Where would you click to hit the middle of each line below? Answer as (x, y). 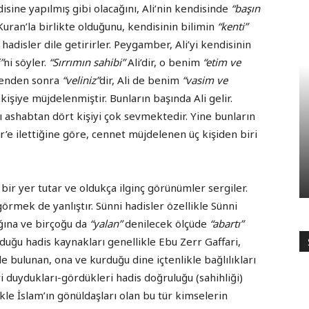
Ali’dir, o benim (164, 62)
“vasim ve (205, 80)
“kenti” (232, 27)
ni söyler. (26, 62)
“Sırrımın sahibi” (87, 62)
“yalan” (106, 224)
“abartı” (227, 224)
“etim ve (222, 62)
